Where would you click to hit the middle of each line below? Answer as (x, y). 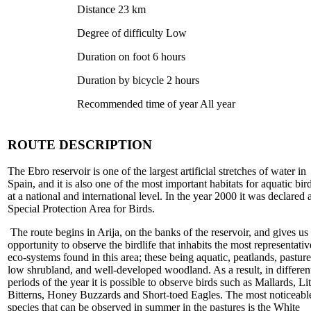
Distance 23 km (111, 9)
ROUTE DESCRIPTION (80, 144)
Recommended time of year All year (156, 103)
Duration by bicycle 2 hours (138, 80)
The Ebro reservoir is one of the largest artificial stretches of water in (157, 171)
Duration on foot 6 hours (131, 56)
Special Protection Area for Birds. (81, 209)
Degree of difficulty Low (132, 33)
